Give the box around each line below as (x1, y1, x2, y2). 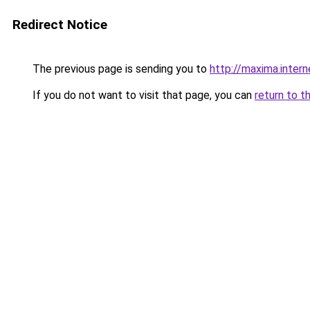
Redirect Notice (12, 17, 107, 33)
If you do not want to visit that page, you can (30, 89, 255, 102)
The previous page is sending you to (30, 62, 210, 75)
